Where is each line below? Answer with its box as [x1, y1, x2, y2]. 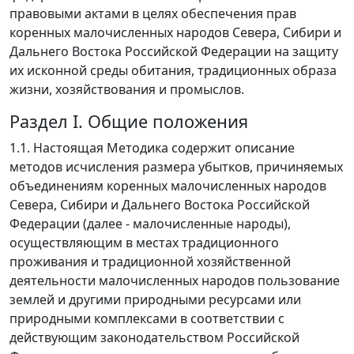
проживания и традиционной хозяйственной [9, 253, 291, 271]
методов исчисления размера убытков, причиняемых [9, 158, 343, 176]
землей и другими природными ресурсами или [9, 291, 301, 309]
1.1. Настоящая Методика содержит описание [9, 139, 295, 157]
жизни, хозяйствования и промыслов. [9, 81, 244, 99]
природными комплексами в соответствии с [9, 310, 284, 328]
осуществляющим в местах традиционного [9, 234, 279, 252]
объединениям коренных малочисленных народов [9, 177, 326, 195]
